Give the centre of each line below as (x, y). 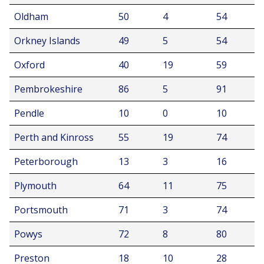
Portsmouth (41, 210)
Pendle (29, 113)
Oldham (31, 16)
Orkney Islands (47, 41)
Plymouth (35, 186)
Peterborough (46, 161)
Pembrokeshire (48, 89)
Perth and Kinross (54, 137)
